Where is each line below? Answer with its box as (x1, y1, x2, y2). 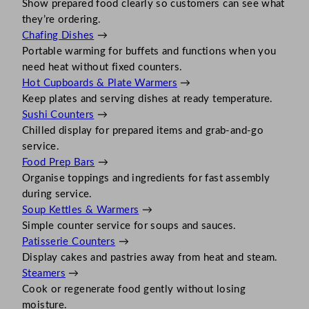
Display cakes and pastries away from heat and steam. (22, 252, 278, 263)
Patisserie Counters (22, 236, 116, 247)
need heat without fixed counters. (22, 61, 183, 72)
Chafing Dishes (22, 30, 94, 41)
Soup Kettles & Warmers (22, 204, 139, 215)
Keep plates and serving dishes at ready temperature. (22, 93, 273, 104)
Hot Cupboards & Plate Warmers (22, 77, 178, 88)
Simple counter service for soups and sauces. (22, 220, 237, 231)
